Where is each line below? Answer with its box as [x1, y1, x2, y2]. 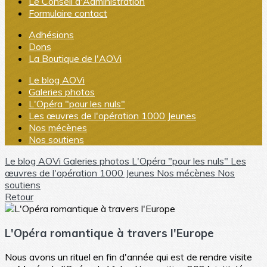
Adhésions [29, 29, 74, 41]
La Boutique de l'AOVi [29, 52, 122, 64]
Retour [5, 191, 33, 203]
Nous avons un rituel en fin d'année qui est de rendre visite [5, 251, 252, 263]
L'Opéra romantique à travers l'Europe [5, 225, 214, 240]
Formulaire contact [29, 7, 107, 19]
